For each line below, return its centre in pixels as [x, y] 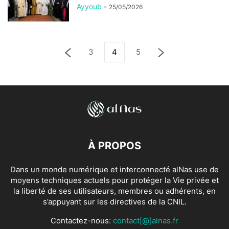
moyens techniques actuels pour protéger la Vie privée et [114, 180]
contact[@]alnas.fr [146, 221]
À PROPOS [114, 146]
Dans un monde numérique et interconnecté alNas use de [114, 170]
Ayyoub [89, 7]
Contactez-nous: [82, 221]
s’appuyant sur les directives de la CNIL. [114, 202]
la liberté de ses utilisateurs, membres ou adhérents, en [114, 191]
